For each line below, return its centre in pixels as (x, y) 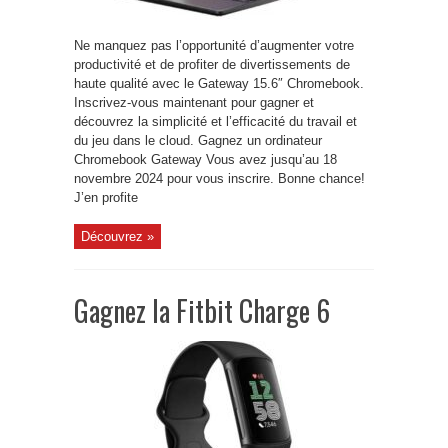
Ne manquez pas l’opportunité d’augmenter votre (214, 45)
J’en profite (106, 197)
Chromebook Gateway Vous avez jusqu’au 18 (205, 159)
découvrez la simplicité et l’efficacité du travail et (215, 121)
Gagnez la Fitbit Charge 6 (202, 310)
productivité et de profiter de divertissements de (212, 64)
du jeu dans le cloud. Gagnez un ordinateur (198, 140)
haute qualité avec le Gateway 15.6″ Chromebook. (219, 83)
